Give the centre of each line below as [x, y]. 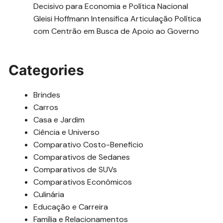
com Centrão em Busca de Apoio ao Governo [116, 31]
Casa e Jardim [59, 119]
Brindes [47, 95]
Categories [47, 70]
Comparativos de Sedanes [82, 157]
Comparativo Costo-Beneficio [89, 144]
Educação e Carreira [71, 207]
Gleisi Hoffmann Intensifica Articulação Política [117, 18]
